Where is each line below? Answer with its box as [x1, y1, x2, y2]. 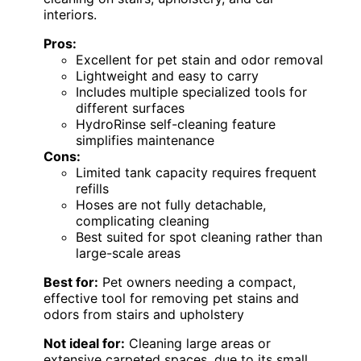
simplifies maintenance [76, 131, 214, 148]
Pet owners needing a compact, [98, 273, 296, 290]
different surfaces [76, 99, 185, 116]
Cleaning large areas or [125, 334, 271, 351]
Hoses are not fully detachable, [76, 196, 266, 213]
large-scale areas [76, 244, 180, 261]
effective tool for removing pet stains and [44, 289, 299, 306]
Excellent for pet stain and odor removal [76, 51, 323, 68]
